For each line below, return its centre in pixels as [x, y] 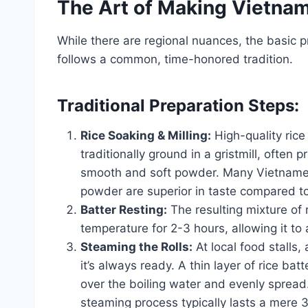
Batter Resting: [124, 209]
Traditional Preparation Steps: [178, 105]
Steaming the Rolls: [136, 246]
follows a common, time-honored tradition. [175, 59]
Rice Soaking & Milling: [146, 135]
